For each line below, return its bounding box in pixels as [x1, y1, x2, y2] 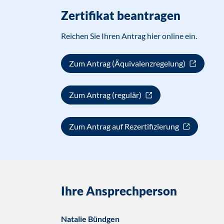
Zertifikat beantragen [61, 8, 180, 22]
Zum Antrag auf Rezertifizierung [69, 121, 180, 131]
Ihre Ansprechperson [61, 183, 177, 198]
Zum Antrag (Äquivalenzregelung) [69, 58, 187, 68]
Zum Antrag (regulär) [69, 90, 143, 99]
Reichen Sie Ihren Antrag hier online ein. [61, 31, 197, 40]
